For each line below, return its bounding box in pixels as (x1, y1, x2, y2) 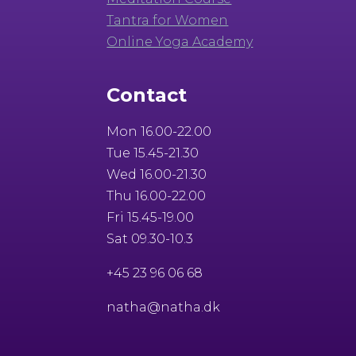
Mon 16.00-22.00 (106, 123, 212, 139)
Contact (106, 83, 188, 106)
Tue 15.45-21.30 (106, 145, 199, 161)
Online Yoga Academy (106, 33, 253, 49)
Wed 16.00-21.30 (106, 166, 207, 182)
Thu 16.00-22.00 (106, 188, 207, 203)
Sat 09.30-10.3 (106, 230, 194, 246)
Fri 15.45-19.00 (106, 209, 195, 225)
